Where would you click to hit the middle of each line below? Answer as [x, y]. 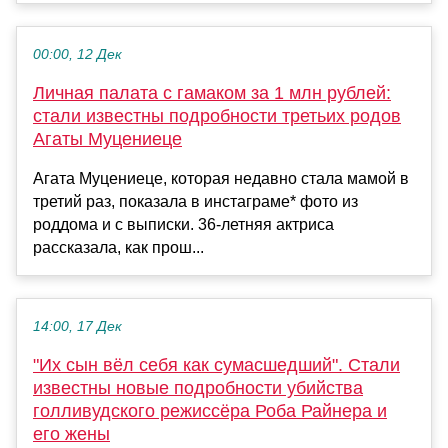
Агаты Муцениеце [107, 139]
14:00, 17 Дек [77, 327]
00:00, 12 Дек [77, 55]
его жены [71, 434]
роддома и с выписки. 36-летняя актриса [183, 225]
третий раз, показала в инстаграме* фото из [195, 202]
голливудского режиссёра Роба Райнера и [210, 411]
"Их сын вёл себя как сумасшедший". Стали [216, 365]
